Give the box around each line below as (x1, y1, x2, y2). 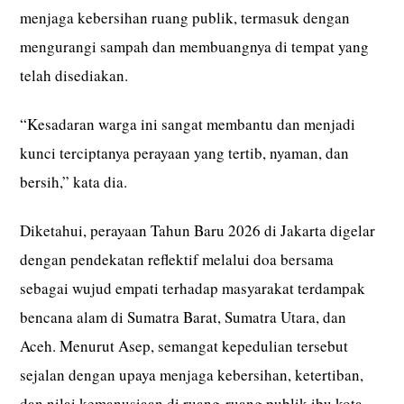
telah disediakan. (20, 65, 129, 87)
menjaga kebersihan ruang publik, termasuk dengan (20, 7, 351, 29)
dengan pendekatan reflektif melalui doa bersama (20, 249, 335, 271)
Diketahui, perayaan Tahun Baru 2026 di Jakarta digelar (20, 220, 376, 242)
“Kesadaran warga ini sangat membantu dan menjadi (20, 114, 356, 135)
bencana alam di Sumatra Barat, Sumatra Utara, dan (20, 307, 347, 328)
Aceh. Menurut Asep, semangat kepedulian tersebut (20, 335, 349, 357)
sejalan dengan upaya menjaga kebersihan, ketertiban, (20, 364, 364, 386)
